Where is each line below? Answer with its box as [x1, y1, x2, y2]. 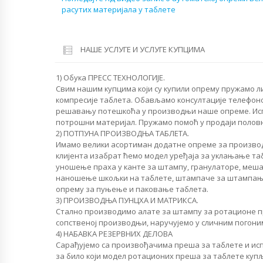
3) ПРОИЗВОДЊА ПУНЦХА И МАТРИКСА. [56, 195, 198, 206]
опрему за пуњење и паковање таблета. [56, 184, 208, 195]
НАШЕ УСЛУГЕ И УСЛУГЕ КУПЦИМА [80, 43, 205, 55]
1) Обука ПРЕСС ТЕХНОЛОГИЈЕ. [56, 72, 165, 83]
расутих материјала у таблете [61, 4, 176, 15]
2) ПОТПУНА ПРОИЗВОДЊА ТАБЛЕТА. [56, 128, 189, 139]
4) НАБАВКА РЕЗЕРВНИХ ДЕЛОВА [56, 228, 173, 240]
